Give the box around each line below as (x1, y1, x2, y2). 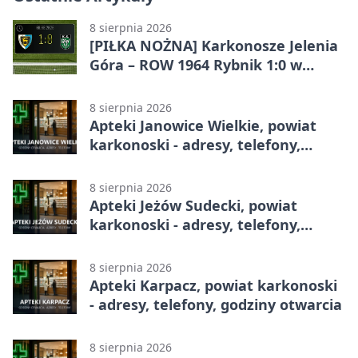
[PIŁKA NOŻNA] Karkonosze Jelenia (89, 35, 338, 55)
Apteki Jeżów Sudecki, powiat (89, 195, 297, 215)
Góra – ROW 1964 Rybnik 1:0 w (89, 54, 302, 74)
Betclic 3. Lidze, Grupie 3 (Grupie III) (89, 74, 344, 93)
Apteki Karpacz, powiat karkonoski (89, 275, 337, 295)
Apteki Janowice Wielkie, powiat (89, 115, 316, 135)
